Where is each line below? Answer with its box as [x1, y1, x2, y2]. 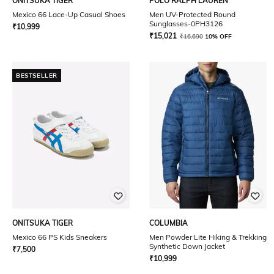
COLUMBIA [149, 218, 188, 228]
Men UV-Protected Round [149, 10, 235, 19]
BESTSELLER [16, 72, 57, 80]
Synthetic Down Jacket [149, 242, 225, 251]
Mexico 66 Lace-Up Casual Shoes [12, 10, 125, 19]
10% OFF [205, 32, 232, 40]
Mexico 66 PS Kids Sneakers [12, 232, 107, 242]
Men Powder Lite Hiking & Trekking [149, 232, 267, 242]
